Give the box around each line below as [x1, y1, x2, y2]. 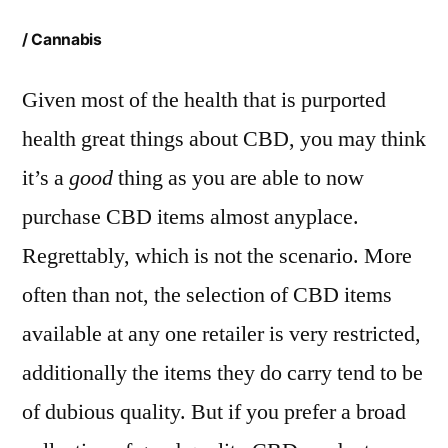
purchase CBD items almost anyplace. [22, 203, 359, 231]
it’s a [22, 164, 69, 192]
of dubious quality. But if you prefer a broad [22, 398, 406, 426]
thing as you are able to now [113, 164, 364, 192]
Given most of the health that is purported [22, 86, 386, 114]
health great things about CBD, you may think [22, 125, 426, 153]
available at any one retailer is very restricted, [22, 320, 421, 348]
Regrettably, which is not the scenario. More [22, 242, 412, 270]
